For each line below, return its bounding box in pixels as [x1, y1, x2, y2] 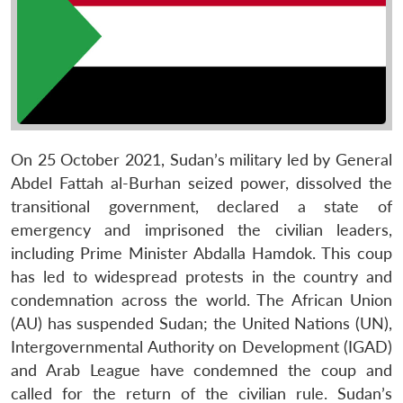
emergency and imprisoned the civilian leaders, [11, 219, 392, 239]
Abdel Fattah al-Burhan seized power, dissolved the [11, 173, 392, 193]
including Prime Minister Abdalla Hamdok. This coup [11, 243, 392, 263]
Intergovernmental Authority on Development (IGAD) [11, 336, 392, 356]
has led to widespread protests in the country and [11, 266, 392, 286]
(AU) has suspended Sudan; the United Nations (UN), [11, 313, 392, 333]
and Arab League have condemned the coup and [11, 360, 392, 380]
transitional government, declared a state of [11, 196, 392, 216]
